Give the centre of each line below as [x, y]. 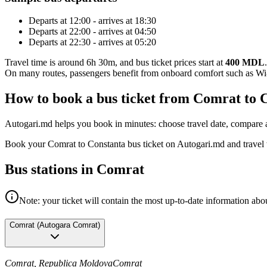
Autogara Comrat [69, 225]
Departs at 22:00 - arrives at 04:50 [92, 32]
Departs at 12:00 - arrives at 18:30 [92, 21]
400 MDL [245, 63]
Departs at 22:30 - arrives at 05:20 [92, 42]
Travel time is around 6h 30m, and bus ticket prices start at [115, 63]
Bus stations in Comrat [74, 169]
